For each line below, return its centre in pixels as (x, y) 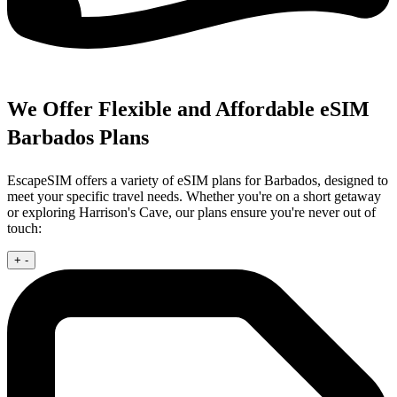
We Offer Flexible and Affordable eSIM (188, 109)
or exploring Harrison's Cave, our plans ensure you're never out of (191, 212)
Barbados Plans (78, 137)
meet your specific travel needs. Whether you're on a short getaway (194, 196)
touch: (24, 228)
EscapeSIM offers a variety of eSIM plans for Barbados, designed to (198, 180)
